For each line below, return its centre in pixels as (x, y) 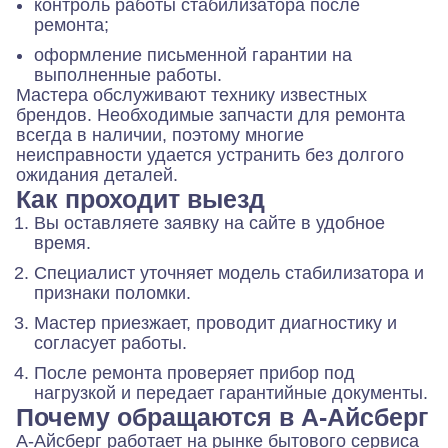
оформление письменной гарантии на (193, 55)
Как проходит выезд (140, 199)
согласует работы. (110, 343)
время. (62, 243)
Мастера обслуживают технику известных (191, 95)
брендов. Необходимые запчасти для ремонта (210, 115)
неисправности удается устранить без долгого (210, 155)
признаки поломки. (112, 293)
